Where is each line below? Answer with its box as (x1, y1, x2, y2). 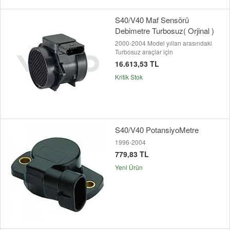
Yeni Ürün (115, 163, 143, 172)
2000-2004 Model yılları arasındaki (115, 39, 212, 48)
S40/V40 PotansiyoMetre (115, 124, 199, 136)
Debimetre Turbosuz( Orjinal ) (115, 25, 214, 36)
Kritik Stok (115, 72, 143, 82)
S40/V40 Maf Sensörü (115, 14, 189, 26)
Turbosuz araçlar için (115, 47, 173, 56)
